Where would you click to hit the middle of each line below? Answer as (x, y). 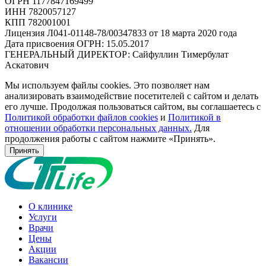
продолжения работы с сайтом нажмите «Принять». (110, 139)
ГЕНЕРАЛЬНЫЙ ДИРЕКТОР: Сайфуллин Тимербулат (117, 55)
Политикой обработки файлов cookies (81, 118)
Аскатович (27, 65)
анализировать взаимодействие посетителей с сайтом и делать (132, 96)
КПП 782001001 (38, 23)
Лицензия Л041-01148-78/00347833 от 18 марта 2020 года (121, 33)
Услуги (43, 217)
